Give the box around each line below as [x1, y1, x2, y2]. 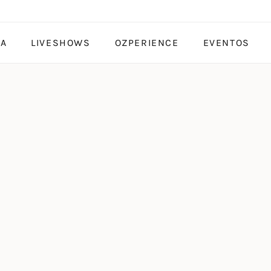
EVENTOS [203, 37, 250, 49]
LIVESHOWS [31, 37, 91, 49]
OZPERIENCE [114, 37, 179, 49]
